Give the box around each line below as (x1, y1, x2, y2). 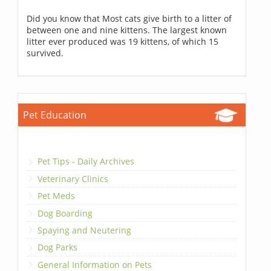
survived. (27, 47, 64, 59)
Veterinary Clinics (38, 172, 109, 184)
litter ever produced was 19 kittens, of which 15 (27, 36, 219, 48)
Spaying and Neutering (38, 224, 132, 236)
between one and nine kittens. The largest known (27, 24, 227, 36)
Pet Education (23, 108, 87, 122)
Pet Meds (38, 190, 76, 202)
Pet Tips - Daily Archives (38, 155, 135, 168)
